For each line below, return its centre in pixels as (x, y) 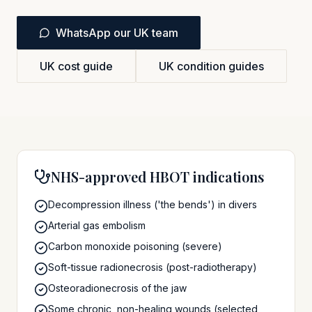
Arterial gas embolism (97, 225)
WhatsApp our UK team (117, 33)
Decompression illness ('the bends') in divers (153, 204)
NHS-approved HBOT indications (157, 177)
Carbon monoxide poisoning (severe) (135, 246)
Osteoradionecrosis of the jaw (117, 288)
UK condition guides (211, 66)
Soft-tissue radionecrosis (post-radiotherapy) (153, 267)
